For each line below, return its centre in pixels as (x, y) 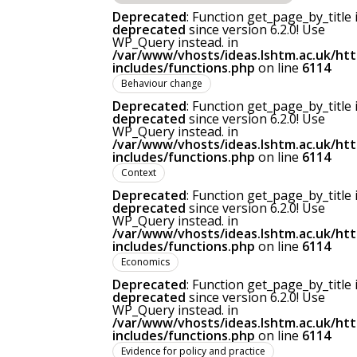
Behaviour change (162, 83)
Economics (145, 262)
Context (139, 173)
